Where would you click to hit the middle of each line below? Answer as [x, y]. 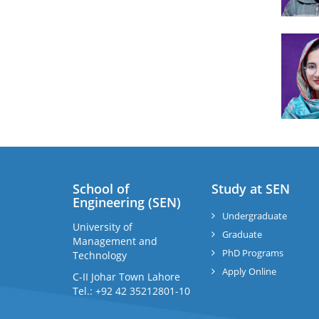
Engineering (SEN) [127, 202]
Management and [115, 241]
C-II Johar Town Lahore [126, 277]
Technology [100, 255]
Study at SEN [251, 189]
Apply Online [249, 271]
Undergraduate [255, 216]
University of [103, 227]
